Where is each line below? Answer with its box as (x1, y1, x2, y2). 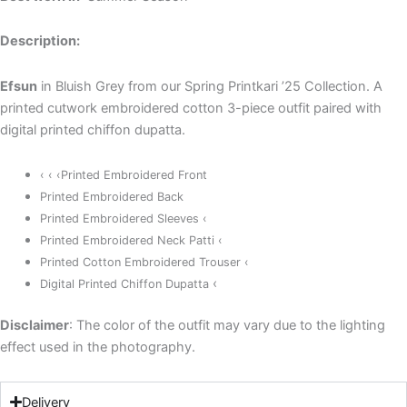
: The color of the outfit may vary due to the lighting (69, 317, 385, 334)
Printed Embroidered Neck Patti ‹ (39, 233, 223, 248)
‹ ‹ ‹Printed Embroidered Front (39, 168, 207, 183)
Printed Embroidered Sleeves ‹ (39, 212, 207, 226)
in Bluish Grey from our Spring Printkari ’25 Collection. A (37, 77, 382, 94)
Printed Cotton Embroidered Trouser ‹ (39, 255, 249, 270)
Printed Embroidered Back (39, 190, 184, 204)
